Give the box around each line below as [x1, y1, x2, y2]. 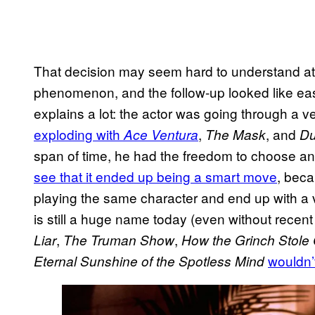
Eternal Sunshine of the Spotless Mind [34, 251, 268, 270]
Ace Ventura [124, 124, 198, 143]
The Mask [205, 124, 266, 143]
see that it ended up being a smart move [34, 166, 277, 186]
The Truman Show [63, 230, 174, 249]
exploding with [34, 124, 124, 143]
